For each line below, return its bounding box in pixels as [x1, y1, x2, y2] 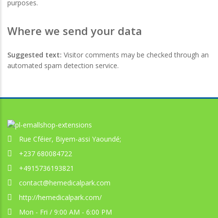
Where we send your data [7, 23, 142, 38]
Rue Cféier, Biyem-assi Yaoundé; [19, 134, 121, 144]
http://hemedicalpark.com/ [19, 193, 102, 202]
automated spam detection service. [7, 60, 119, 70]
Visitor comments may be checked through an [64, 50, 209, 59]
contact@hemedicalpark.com [19, 178, 110, 188]
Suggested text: [7, 50, 64, 59]
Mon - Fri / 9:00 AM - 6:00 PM [19, 207, 112, 217]
